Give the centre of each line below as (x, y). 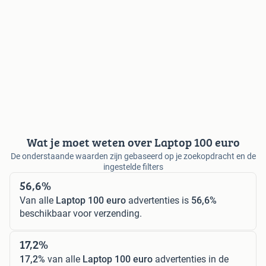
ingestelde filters (133, 167)
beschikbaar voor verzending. (81, 213)
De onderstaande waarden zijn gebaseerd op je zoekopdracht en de (133, 156)
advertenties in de (191, 259)
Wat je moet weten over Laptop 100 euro (133, 142)
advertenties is (159, 200)
